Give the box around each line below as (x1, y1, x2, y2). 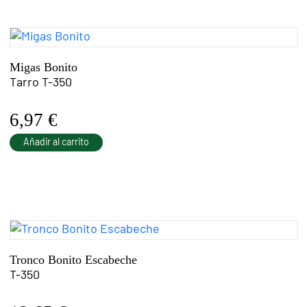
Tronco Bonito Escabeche (9, 252, 137, 267)
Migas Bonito (9, 60, 77, 74)
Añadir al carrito (23, 137, 89, 147)
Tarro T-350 (9, 76, 72, 89)
